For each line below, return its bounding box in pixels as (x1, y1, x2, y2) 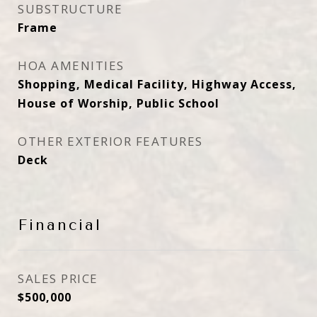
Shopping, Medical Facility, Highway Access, (18, 76, 296, 92)
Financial (18, 217, 102, 234)
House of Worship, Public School (18, 96, 219, 111)
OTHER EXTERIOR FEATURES (18, 133, 203, 149)
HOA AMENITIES (18, 57, 125, 74)
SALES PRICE (18, 270, 98, 287)
